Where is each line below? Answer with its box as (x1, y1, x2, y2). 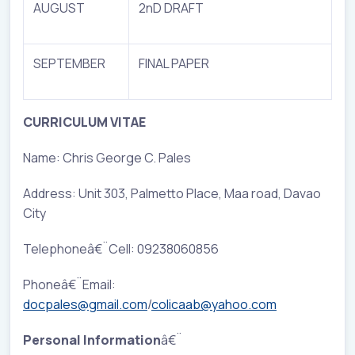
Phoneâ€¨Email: (23, 275, 116, 293)
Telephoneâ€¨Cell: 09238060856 (23, 239, 219, 258)
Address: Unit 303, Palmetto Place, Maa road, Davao (23, 184, 321, 202)
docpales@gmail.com (23, 295, 147, 313)
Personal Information (23, 330, 161, 349)
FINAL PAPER (139, 54, 209, 72)
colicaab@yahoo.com (151, 295, 277, 313)
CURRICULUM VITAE (23, 113, 146, 131)
